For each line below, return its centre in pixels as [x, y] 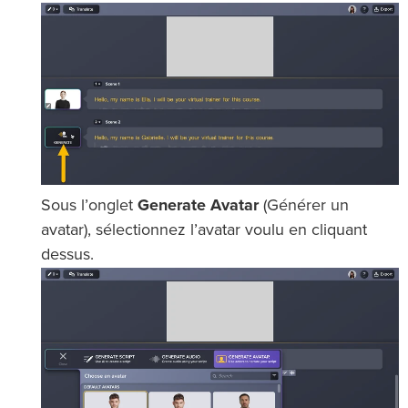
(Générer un [304, 206]
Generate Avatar [198, 206]
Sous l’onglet [89, 206]
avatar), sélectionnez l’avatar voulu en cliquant [204, 231]
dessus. [67, 255]
